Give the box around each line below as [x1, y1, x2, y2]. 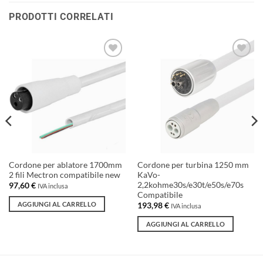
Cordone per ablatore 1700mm [8, 160, 122, 170]
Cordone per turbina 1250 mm [137, 160, 249, 170]
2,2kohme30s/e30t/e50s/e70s [137, 180, 244, 190]
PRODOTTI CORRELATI [9, 11, 114, 23]
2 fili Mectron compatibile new [8, 170, 120, 180]
